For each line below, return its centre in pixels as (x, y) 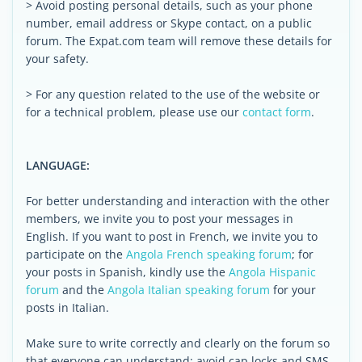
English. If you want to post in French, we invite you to (172, 236)
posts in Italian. (67, 307)
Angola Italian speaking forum (189, 290)
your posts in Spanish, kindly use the (127, 272)
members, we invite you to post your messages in (160, 219)
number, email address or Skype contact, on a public (169, 23)
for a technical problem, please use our (134, 112)
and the (83, 290)
